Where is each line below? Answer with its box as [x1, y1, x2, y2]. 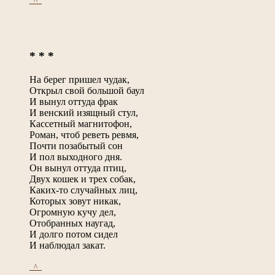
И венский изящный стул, [29, 107, 138, 118]
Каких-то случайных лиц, [29, 184, 137, 195]
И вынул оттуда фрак [29, 96, 118, 107]
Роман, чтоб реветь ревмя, [29, 129, 139, 140]
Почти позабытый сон [29, 140, 123, 151]
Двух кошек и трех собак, [29, 173, 136, 184]
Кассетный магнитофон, [29, 118, 132, 129]
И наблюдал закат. [29, 239, 106, 250]
